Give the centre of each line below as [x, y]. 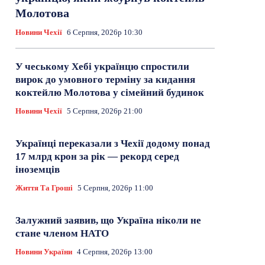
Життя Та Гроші [44, 188]
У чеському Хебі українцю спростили [103, 66]
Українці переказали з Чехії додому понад [113, 143]
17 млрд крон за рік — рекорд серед [98, 156]
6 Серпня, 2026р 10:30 [105, 32]
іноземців [38, 169]
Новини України [44, 251]
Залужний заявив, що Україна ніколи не [109, 220]
